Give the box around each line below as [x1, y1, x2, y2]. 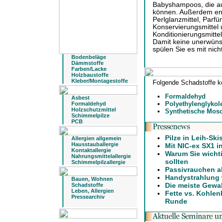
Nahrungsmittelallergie [71, 153, 131, 159]
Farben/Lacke [71, 66, 107, 72]
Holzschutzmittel [71, 107, 116, 112]
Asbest [71, 95, 90, 101]
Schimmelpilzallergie [71, 159, 125, 165]
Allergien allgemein [71, 135, 121, 141]
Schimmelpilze [71, 112, 110, 118]
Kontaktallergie [71, 147, 111, 153]
